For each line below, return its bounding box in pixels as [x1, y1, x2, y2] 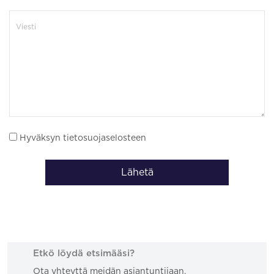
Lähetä [120, 167, 154, 177]
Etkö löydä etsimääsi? [33, 249, 135, 258]
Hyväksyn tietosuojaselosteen [17, 133, 146, 143]
